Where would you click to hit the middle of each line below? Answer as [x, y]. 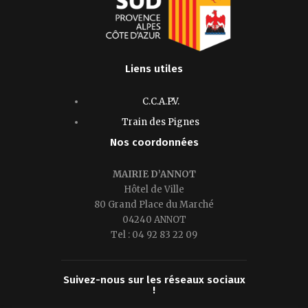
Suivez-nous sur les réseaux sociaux [154, 280]
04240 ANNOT [154, 220]
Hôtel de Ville [154, 190]
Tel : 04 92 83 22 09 [154, 235]
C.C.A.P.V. [161, 102]
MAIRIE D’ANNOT [154, 175]
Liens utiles [154, 69]
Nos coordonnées [154, 142]
